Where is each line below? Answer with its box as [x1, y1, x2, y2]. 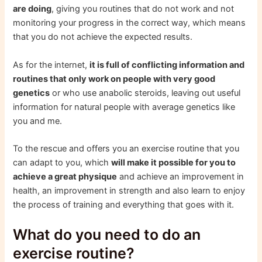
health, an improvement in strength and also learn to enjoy [13, 185, 246, 196]
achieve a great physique [13, 171, 118, 182]
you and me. [13, 115, 63, 126]
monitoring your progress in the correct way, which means [13, 18, 246, 29]
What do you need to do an [13, 226, 201, 244]
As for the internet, [13, 59, 90, 70]
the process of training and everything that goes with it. [13, 199, 235, 211]
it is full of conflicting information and [89, 59, 245, 70]
